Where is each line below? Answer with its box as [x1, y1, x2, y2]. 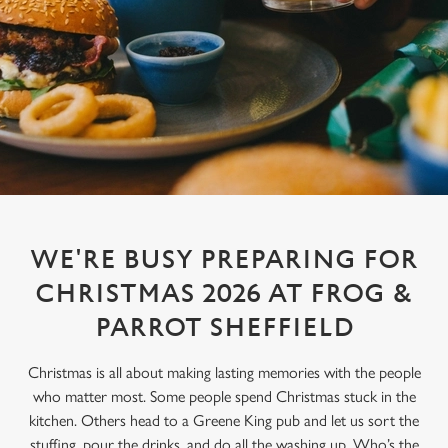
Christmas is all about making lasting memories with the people [27, 363, 421, 382]
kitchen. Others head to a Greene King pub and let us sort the [29, 411, 419, 430]
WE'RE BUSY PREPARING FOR [30, 245, 418, 275]
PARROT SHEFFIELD [94, 313, 354, 343]
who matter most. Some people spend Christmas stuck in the [32, 387, 416, 406]
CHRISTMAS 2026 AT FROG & [35, 279, 413, 309]
